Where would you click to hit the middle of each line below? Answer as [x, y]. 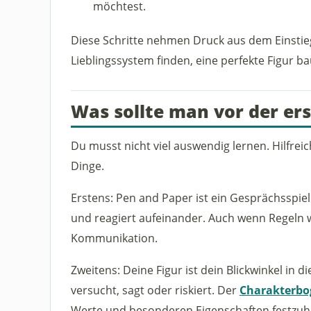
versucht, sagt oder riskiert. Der [155, 290]
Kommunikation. [114, 238]
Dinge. [87, 165]
